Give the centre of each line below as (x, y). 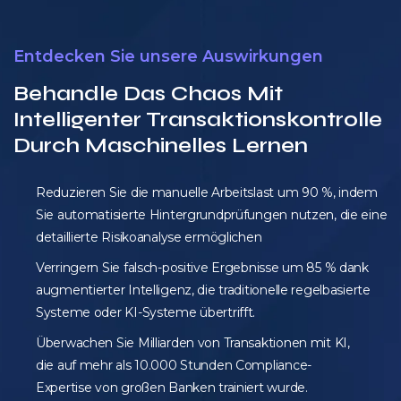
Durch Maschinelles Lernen (161, 146)
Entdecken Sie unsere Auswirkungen (168, 57)
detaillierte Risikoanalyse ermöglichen (149, 238)
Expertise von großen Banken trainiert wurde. (172, 388)
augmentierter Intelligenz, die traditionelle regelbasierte (203, 290)
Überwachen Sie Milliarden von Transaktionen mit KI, (193, 343)
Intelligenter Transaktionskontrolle (198, 120)
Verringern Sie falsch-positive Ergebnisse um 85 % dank (202, 268)
